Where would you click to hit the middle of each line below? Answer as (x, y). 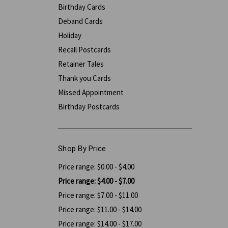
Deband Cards (80, 21)
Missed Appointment (91, 92)
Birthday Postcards (89, 106)
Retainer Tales (81, 64)
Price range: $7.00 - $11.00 (98, 195)
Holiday (70, 35)
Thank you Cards (84, 78)
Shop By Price (82, 148)
